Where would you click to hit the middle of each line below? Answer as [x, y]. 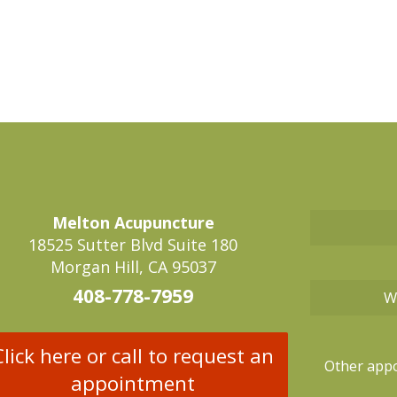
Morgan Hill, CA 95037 [133, 266]
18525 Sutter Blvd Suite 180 [133, 244]
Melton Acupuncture [133, 222]
